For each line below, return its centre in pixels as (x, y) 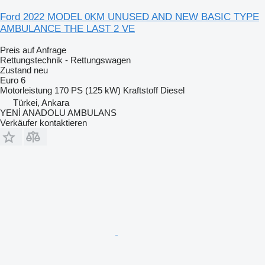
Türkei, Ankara (41, 102)
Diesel (172, 90)
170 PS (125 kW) (88, 90)
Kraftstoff (140, 90)
